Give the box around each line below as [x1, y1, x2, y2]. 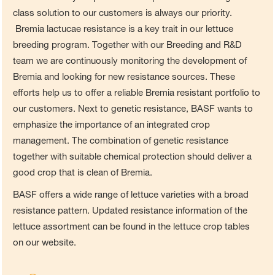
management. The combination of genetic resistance [13, 134, 229, 147]
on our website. [13, 236, 77, 249]
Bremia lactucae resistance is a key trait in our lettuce [13, 23, 234, 35]
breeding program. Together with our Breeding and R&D [13, 39, 242, 51]
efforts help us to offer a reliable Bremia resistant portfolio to [13, 87, 261, 99]
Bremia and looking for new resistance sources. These [13, 71, 236, 83]
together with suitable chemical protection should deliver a [13, 150, 252, 163]
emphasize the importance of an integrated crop [13, 118, 211, 131]
